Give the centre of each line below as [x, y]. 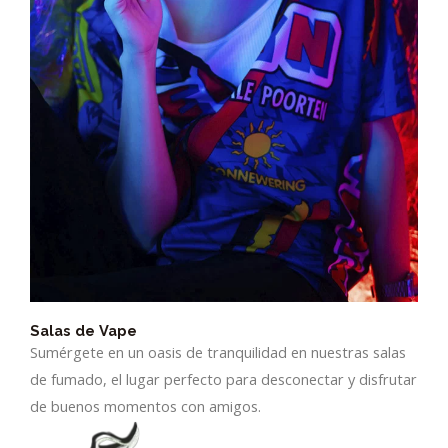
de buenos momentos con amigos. [145, 406]
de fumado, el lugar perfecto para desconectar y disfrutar [223, 379]
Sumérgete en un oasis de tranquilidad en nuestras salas [218, 352]
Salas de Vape [83, 331]
